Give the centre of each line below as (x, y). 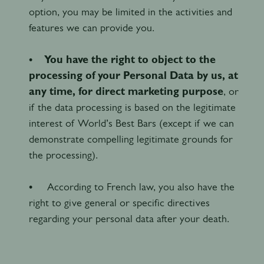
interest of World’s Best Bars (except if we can (131, 123)
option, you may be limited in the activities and (130, 11)
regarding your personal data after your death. (129, 218)
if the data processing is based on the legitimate (132, 107)
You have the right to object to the (130, 59)
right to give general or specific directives (119, 202)
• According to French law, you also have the (131, 187)
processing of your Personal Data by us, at (133, 75)
